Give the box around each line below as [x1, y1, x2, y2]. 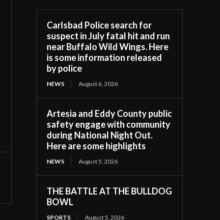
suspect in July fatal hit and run [47, 30, 170, 41]
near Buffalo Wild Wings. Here [47, 41, 169, 52]
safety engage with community [47, 118, 171, 130]
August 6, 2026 [79, 80, 118, 87]
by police [47, 62, 82, 74]
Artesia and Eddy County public [47, 108, 172, 119]
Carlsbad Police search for [47, 19, 152, 30]
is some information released [47, 52, 163, 63]
